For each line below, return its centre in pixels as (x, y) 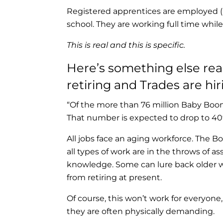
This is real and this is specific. (126, 45)
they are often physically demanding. (141, 211)
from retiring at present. (114, 177)
